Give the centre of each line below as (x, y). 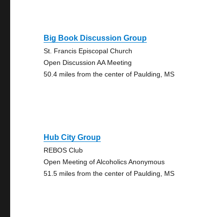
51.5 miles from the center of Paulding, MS (109, 173)
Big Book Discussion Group (95, 38)
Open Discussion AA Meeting (88, 62)
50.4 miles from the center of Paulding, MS (109, 74)
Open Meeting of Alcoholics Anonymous (104, 162)
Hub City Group (72, 137)
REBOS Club (63, 150)
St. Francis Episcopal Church (88, 51)
